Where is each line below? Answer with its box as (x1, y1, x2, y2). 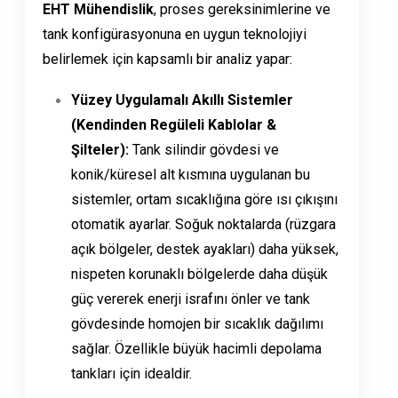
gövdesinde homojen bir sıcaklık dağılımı (71, 315, 323, 333)
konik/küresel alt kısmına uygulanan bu (71, 166, 310, 184)
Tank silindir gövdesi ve (129, 141, 279, 159)
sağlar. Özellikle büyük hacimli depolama (71, 340, 322, 358)
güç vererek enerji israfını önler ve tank (71, 291, 310, 308)
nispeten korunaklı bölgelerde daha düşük (71, 266, 328, 283)
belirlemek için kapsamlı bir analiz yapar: (43, 51, 292, 68)
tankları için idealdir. (71, 365, 192, 383)
